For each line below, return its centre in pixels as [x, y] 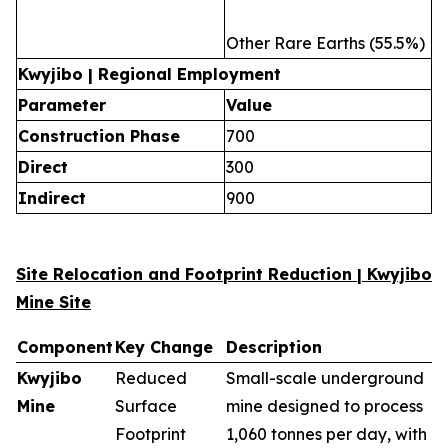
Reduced [151, 378]
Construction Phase [99, 136]
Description [274, 347]
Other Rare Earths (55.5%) [325, 43]
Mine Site [53, 302]
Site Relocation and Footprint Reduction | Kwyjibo [224, 274]
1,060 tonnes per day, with [326, 434]
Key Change [164, 347]
